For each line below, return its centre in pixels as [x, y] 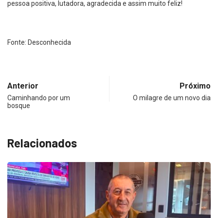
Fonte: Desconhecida [39, 43]
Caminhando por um [39, 98]
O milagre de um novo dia [172, 98]
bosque [19, 106]
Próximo [195, 86]
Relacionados [42, 143]
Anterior [23, 86]
